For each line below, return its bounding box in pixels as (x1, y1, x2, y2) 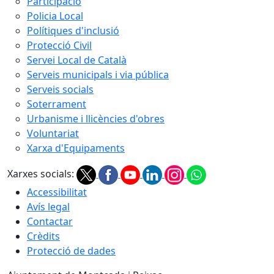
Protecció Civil (27, 38, 92, 52)
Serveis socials (27, 82, 94, 96)
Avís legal (27, 199, 70, 213)
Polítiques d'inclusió (27, 23, 119, 37)
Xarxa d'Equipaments (27, 141, 125, 155)
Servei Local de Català (27, 53, 127, 67)
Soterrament (27, 97, 86, 111)
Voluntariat (27, 126, 79, 140)
